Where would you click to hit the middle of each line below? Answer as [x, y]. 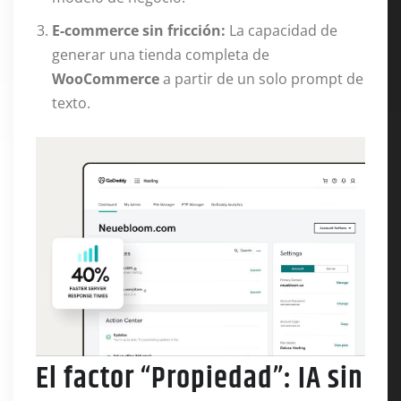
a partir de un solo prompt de [261, 79]
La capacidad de [282, 30]
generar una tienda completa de [161, 55]
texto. [71, 103]
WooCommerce [106, 79]
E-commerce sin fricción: [139, 30]
